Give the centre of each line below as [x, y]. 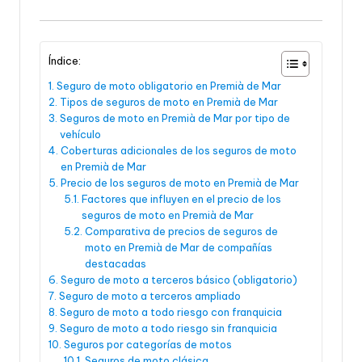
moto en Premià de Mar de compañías [178, 248]
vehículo [80, 135]
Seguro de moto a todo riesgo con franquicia [170, 312]
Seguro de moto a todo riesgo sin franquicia [168, 328]
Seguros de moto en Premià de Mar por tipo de [175, 118]
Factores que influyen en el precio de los [181, 199]
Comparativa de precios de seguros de [181, 232]
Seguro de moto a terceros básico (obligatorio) [179, 280]
